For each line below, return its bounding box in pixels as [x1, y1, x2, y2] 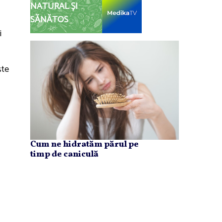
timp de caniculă [30, 149, 99, 161]
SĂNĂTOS [30, 12, 68, 28]
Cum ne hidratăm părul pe [30, 139, 139, 151]
